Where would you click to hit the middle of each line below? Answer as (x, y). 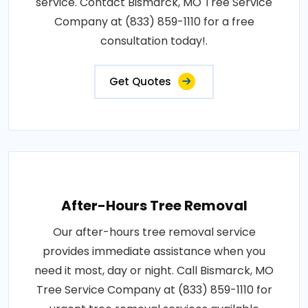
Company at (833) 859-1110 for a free (154, 22)
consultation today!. (154, 41)
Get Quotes (140, 82)
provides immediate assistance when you (154, 252)
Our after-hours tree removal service (154, 232)
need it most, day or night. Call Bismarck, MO (154, 271)
